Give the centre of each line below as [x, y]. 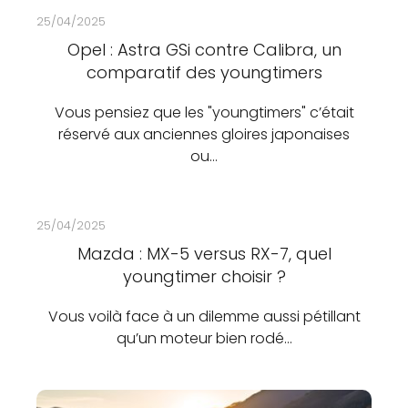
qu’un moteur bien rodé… [204, 338]
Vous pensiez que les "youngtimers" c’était [204, 112]
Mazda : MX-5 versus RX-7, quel [204, 254]
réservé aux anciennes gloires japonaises [204, 134]
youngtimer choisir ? [204, 276]
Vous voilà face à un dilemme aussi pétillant [204, 316]
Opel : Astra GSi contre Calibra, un [204, 50]
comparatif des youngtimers [204, 72]
